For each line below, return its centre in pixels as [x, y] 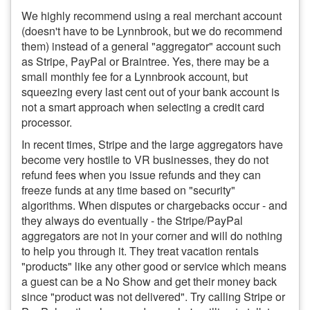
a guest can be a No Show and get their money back [149, 281]
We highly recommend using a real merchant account [152, 15]
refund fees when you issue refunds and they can [141, 174]
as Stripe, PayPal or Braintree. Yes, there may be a [145, 61]
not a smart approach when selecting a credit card [143, 107]
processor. [47, 122]
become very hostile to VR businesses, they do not [145, 159]
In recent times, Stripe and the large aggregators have [152, 144]
